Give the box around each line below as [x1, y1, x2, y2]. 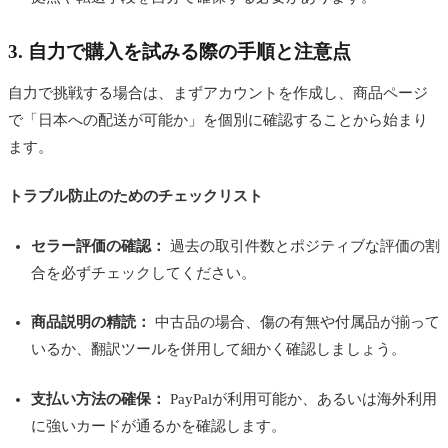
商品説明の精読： [30, 314, 151, 331]
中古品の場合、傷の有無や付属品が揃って [150, 314, 440, 331]
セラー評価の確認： [30, 237, 166, 254]
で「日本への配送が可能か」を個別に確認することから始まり [8, 111, 428, 128]
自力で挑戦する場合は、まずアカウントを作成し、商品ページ [8, 84, 428, 101]
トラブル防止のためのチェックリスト [8, 188, 263, 205]
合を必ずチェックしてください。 [30, 264, 256, 281]
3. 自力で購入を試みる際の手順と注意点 [8, 40, 351, 62]
